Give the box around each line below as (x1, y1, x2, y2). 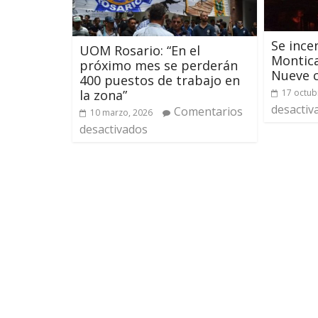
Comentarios (174, 104, 243, 120)
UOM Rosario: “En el (79, 42, 200, 60)
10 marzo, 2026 (90, 106, 153, 119)
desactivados (79, 121, 148, 138)
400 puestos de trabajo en (79, 72, 240, 89)
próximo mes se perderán (79, 57, 238, 75)
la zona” (79, 87, 127, 104)
